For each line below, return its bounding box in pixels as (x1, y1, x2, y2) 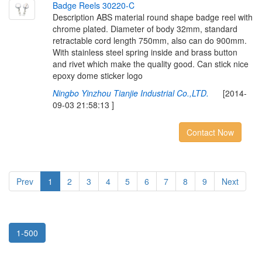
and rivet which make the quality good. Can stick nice (52, 58, 249, 70)
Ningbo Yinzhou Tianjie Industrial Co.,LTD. (52, 87, 209, 99)
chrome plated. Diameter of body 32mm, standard (52, 23, 237, 35)
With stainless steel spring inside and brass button (52, 46, 237, 58)
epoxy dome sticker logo (52, 70, 143, 81)
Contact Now (186, 126, 234, 138)
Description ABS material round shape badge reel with (52, 11, 253, 23)
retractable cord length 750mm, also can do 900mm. (52, 35, 247, 46)
